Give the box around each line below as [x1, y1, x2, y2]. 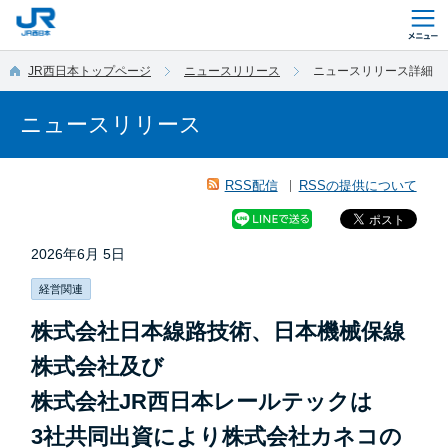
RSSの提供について [298, 178, 417, 193]
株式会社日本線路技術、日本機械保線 [31, 320, 406, 344]
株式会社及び [31, 355, 165, 379]
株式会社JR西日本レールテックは [31, 390, 374, 414]
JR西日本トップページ [28, 64, 151, 78]
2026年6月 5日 [31, 246, 126, 262]
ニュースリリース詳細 [313, 64, 433, 78]
